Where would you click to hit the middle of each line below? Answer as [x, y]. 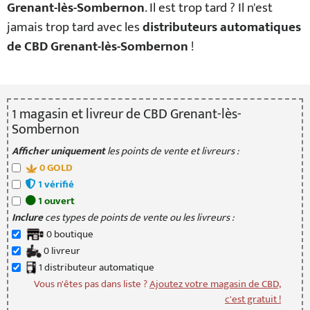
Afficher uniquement [58, 151]
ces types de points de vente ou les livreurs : [139, 218]
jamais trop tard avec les [74, 27]
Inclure [28, 218]
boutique [72, 234]
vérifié [58, 184]
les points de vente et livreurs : [172, 151]
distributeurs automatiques [221, 27]
